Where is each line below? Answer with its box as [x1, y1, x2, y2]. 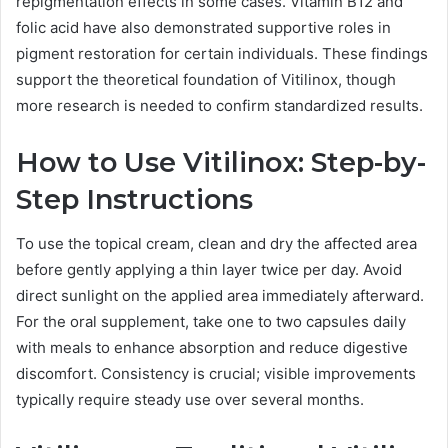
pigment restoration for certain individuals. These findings [16, 43, 428, 63]
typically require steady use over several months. [16, 390, 364, 410]
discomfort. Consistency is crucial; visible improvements [16, 364, 416, 384]
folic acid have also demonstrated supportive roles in [16, 17, 391, 37]
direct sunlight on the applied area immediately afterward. [16, 286, 424, 306]
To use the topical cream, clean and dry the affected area [16, 234, 417, 254]
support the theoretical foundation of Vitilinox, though [16, 69, 396, 89]
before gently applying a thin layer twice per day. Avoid [16, 260, 402, 280]
